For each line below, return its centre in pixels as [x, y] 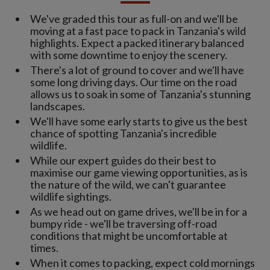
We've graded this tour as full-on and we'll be [134, 19]
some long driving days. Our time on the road [133, 82]
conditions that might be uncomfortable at [129, 236]
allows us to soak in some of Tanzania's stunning [140, 94]
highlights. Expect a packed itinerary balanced [137, 43]
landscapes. [58, 106]
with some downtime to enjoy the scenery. [129, 55]
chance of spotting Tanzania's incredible [124, 133]
